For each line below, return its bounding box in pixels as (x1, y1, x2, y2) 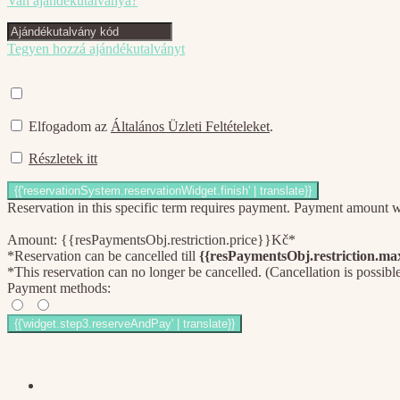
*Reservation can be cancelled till (7, 247, 199, 263)
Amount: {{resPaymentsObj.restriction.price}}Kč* (7, 231, 296, 247)
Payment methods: (7, 279, 111, 296)
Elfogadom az (29, 118, 111, 134)
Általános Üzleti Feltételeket (111, 118, 270, 134)
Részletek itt (29, 150, 97, 166)
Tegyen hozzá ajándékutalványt (7, 40, 185, 56)
